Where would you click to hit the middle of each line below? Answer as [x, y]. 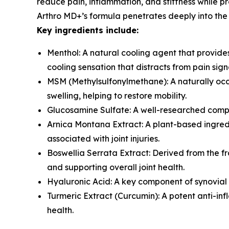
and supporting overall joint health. [116, 167]
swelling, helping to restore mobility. [117, 96]
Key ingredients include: [88, 30]
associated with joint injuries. [103, 139]
